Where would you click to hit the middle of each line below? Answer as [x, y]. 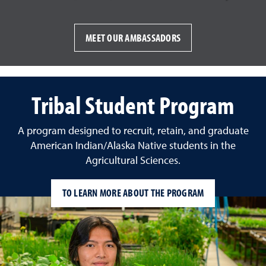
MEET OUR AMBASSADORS [133, 37]
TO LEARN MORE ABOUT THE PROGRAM [133, 193]
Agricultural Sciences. [133, 161]
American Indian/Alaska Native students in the [133, 146]
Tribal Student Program [133, 104]
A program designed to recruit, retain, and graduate [133, 131]
